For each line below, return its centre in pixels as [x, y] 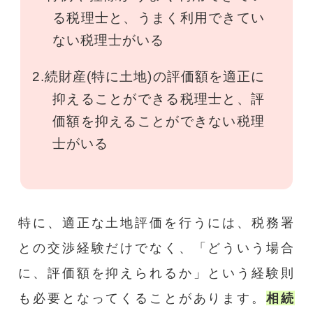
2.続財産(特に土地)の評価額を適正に [148, 77]
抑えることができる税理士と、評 [159, 99]
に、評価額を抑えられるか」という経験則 [156, 273]
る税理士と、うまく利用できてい [159, 18]
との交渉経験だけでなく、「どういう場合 [156, 248]
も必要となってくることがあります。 [142, 298]
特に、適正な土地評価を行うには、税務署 [156, 223]
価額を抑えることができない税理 [159, 121]
